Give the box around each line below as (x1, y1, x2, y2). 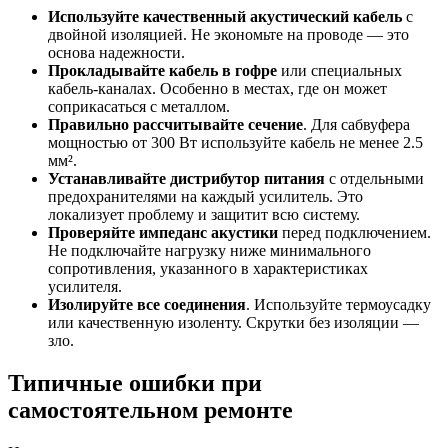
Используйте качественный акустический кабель (48, 8, 402, 26)
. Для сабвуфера (303, 116, 410, 134)
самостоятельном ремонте (8, 397, 293, 424)
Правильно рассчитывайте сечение (48, 116, 303, 134)
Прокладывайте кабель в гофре (48, 62, 277, 80)
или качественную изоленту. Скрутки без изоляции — (48, 314, 419, 332)
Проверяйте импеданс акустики (48, 224, 278, 242)
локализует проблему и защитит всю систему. (48, 206, 360, 224)
